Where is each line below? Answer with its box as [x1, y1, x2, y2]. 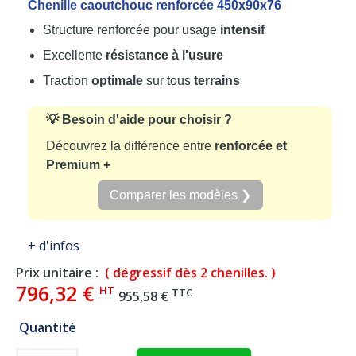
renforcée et [215, 138, 287, 153]
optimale [91, 73, 143, 87]
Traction [43, 73, 91, 87]
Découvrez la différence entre [46, 138, 215, 153]
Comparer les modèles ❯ [109, 188, 251, 202]
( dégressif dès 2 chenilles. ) [105, 263, 276, 281]
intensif [220, 22, 265, 37]
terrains [194, 73, 240, 87]
